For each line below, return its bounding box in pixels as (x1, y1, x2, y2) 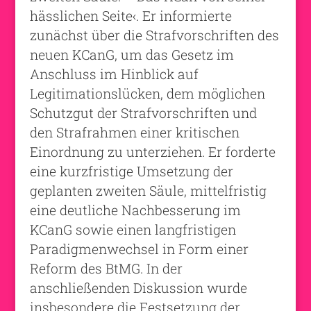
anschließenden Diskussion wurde (29, 278, 247, 296)
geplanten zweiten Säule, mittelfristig (29, 181, 267, 199)
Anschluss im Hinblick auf (29, 65, 199, 83)
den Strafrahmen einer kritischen (29, 123, 239, 141)
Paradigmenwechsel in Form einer (29, 239, 249, 258)
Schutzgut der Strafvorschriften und (29, 103, 257, 121)
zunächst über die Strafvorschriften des (29, 26, 279, 44)
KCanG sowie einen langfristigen (29, 220, 236, 238)
